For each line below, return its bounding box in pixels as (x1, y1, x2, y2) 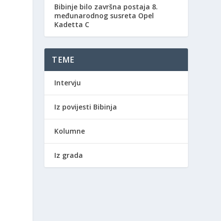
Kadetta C (54, 19, 90, 29)
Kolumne (54, 126, 85, 136)
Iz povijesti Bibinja (54, 102, 117, 111)
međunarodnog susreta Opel (54, 10, 154, 20)
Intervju (54, 77, 81, 87)
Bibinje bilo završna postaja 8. (54, 1, 158, 11)
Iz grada (54, 150, 83, 160)
